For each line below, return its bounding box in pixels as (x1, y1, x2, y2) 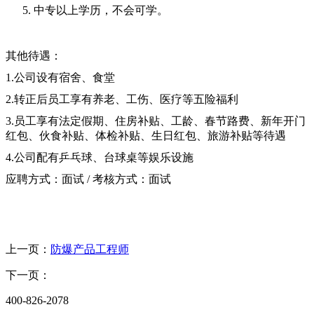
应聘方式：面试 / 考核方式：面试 (6, 172, 171, 185)
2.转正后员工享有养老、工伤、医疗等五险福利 (6, 93, 238, 105)
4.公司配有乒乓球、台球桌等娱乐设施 (6, 151, 193, 163)
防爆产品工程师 (50, 243, 129, 255)
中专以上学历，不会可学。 (34, 4, 168, 16)
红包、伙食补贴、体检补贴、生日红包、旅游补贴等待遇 (6, 129, 286, 142)
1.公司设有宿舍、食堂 (6, 71, 115, 83)
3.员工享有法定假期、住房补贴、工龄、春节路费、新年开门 (6, 114, 306, 127)
